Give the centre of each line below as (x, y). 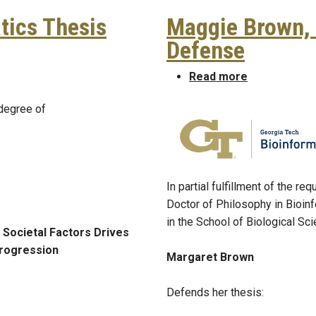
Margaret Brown (210, 257)
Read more (218, 77)
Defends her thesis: (215, 292)
